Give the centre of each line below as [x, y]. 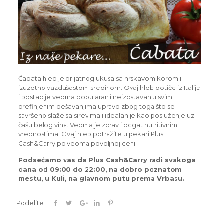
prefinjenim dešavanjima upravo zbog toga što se [96, 106]
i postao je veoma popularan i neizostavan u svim [95, 97]
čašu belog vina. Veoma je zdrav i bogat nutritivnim [98, 125]
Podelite [30, 203]
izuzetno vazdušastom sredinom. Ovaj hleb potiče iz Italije [109, 88]
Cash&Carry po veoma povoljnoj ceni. [77, 143]
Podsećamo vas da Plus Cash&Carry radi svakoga [107, 160]
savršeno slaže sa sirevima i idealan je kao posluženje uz [106, 116]
